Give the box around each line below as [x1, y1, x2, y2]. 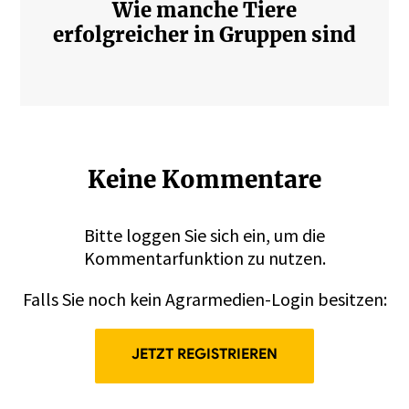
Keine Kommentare [88, 163, 321, 194]
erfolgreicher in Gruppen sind [53, 21, 356, 47]
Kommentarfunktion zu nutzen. [83, 246, 326, 269]
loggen [126, 223, 181, 246]
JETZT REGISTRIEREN [131, 344, 278, 363]
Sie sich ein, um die [181, 223, 325, 246]
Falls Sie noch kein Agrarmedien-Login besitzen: [22, 287, 387, 310]
